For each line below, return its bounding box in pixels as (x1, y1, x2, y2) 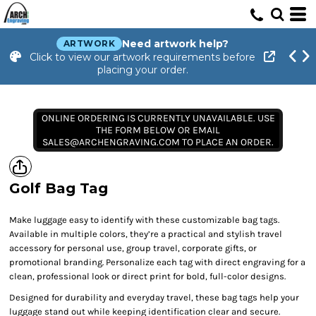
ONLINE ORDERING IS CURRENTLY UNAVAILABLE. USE (41, 112, 275, 124)
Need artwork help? (122, 37, 229, 50)
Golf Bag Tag (9, 180, 108, 197)
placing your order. (97, 63, 188, 76)
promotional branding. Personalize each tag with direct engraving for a (9, 257, 305, 267)
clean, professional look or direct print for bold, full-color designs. (9, 271, 286, 281)
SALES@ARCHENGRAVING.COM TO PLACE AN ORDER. (42, 136, 274, 148)
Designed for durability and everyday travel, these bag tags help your (9, 292, 299, 303)
